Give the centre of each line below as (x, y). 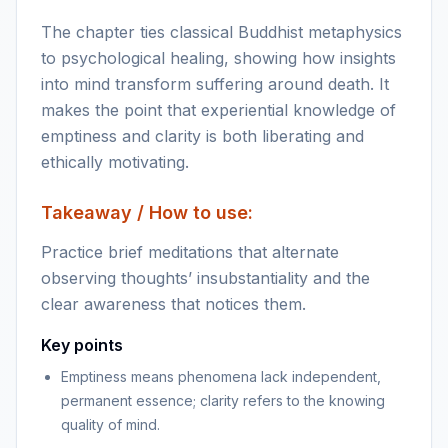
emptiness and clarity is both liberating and (202, 136)
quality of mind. (110, 424)
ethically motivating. (115, 162)
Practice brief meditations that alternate (190, 252)
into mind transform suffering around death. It (215, 84)
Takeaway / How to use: (147, 212)
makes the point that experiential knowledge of (218, 110)
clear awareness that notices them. (173, 304)
